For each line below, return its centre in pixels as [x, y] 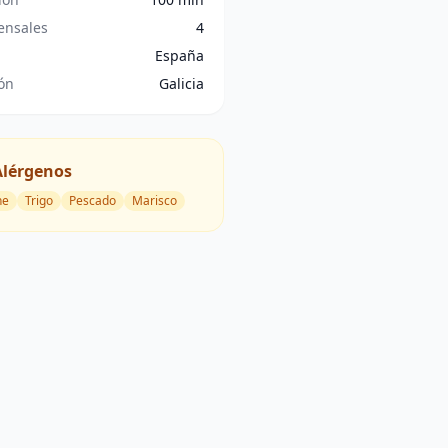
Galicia [181, 83]
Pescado [92, 200]
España [179, 55]
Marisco [154, 200]
